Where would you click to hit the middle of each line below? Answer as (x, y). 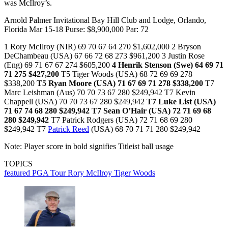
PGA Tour (50, 173)
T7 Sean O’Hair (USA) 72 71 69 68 (151, 111)
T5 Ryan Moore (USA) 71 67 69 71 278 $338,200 (120, 83)
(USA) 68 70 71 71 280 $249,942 (145, 129)
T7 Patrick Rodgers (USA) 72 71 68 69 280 (121, 120)
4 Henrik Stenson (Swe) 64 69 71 (168, 65)
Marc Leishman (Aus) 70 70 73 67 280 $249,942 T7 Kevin (100, 93)
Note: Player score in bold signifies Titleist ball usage (89, 147)
